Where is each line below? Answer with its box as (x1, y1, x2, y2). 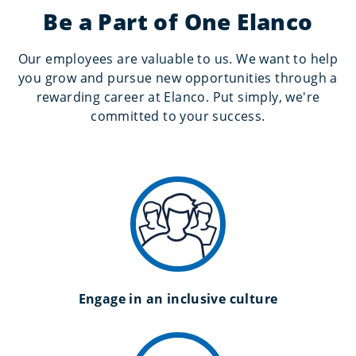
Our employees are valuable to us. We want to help (17, 49, 339, 68)
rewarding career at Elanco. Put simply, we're (36, 87, 320, 106)
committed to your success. (91, 106, 265, 125)
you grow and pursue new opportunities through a (18, 68, 338, 87)
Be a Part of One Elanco (43, 6, 313, 37)
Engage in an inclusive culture (78, 289, 278, 308)
